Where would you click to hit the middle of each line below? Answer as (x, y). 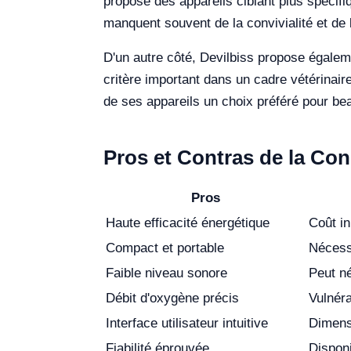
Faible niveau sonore (166, 273)
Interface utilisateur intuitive (187, 323)
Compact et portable (165, 248)
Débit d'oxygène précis (172, 298)
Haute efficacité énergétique (188, 223)
